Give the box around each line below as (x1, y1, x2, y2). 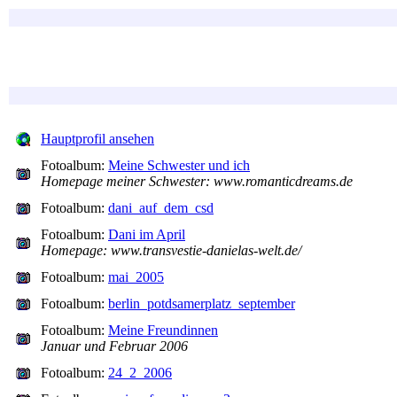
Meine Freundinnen (108, 323, 218, 338)
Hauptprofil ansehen (41, 131, 154, 146)
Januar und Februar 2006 (41, 339, 188, 354)
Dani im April (108, 227, 185, 242)
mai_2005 (108, 269, 164, 284)
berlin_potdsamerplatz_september (108, 296, 295, 311)
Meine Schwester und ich (108, 158, 250, 173)
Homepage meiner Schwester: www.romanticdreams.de (41, 174, 353, 189)
